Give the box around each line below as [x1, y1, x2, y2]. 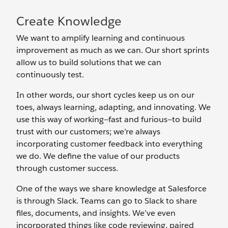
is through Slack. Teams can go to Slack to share [16, 195, 197, 206]
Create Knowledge [16, 13, 122, 29]
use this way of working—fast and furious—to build [16, 114, 202, 125]
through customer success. [16, 163, 118, 174]
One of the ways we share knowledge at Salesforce [16, 183, 207, 194]
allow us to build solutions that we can [16, 57, 161, 68]
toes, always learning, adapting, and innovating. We [16, 102, 211, 112]
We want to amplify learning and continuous [16, 33, 185, 43]
